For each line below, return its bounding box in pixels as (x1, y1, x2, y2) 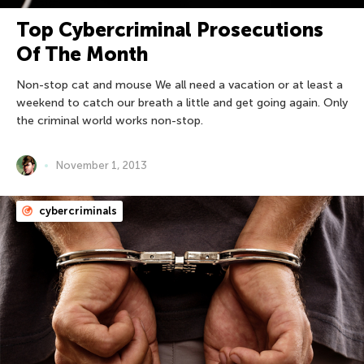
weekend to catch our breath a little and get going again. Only (16, 96, 348, 110)
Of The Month (16, 42, 148, 66)
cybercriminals (37, 205, 117, 217)
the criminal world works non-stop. (16, 114, 203, 128)
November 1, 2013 (56, 158, 147, 171)
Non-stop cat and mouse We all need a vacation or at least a (16, 78, 343, 92)
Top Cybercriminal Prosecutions (16, 18, 323, 41)
